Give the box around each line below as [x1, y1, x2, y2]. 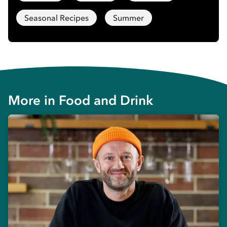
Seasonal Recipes [24, 13, 89, 23]
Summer [113, 13, 144, 23]
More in [8, 92, 59, 108]
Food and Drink [59, 92, 153, 108]
